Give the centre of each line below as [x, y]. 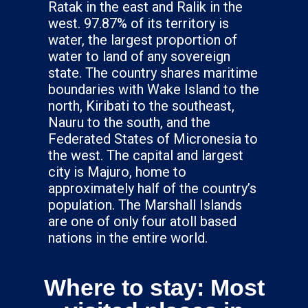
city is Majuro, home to [117, 172]
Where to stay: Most [154, 287]
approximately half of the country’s [152, 188]
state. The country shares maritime [153, 73]
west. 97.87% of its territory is [139, 23]
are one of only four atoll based [142, 221]
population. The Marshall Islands [145, 205]
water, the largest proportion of [143, 40]
